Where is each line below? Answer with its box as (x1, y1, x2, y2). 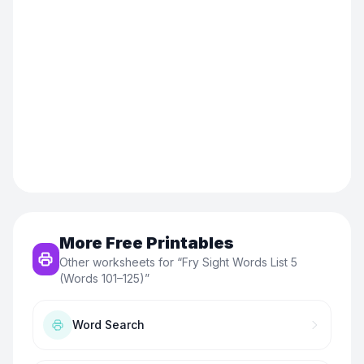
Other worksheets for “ (58, 255, 182, 269)
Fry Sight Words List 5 (181, 255, 297, 269)
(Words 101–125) (58, 271, 145, 285)
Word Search (72, 318, 145, 331)
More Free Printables (58, 233, 234, 253)
